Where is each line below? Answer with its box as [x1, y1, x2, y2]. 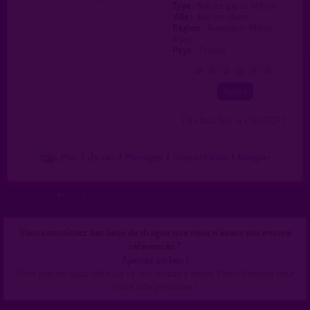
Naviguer [237, 150, 271, 164]
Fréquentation [172, 150, 228, 164]
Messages [125, 150, 163, 164]
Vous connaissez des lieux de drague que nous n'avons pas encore [19, 224, 291, 239]
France [200, 43, 228, 57]
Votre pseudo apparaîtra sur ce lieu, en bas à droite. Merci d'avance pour [15, 265, 295, 280]
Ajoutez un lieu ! [122, 252, 188, 266]
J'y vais [87, 150, 115, 164]
